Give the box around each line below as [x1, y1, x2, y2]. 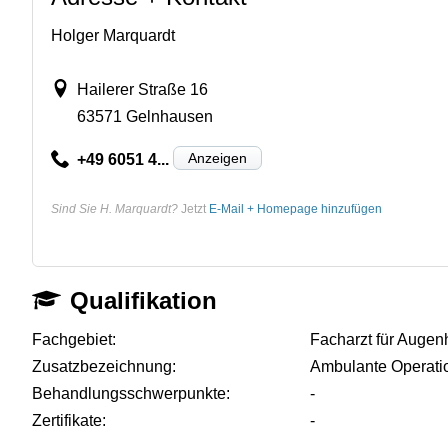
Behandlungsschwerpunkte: [32, 384, 230, 402]
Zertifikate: [32, 411, 106, 429]
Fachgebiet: [32, 330, 116, 348]
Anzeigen [187, 149, 247, 166]
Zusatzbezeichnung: [32, 357, 176, 375]
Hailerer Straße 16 [76, 80, 208, 98]
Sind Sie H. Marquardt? [51, 201, 178, 216]
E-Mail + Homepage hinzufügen [209, 201, 382, 216]
